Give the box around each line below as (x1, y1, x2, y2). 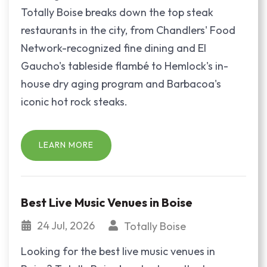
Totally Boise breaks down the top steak (21, 5, 213, 19)
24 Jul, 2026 (37, 218, 97, 232)
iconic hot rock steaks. (21, 94, 128, 108)
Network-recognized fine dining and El (21, 41, 206, 55)
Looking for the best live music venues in (21, 244, 215, 259)
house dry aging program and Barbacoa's (21, 76, 221, 91)
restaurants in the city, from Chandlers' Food (21, 23, 235, 37)
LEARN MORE (39, 139, 94, 151)
